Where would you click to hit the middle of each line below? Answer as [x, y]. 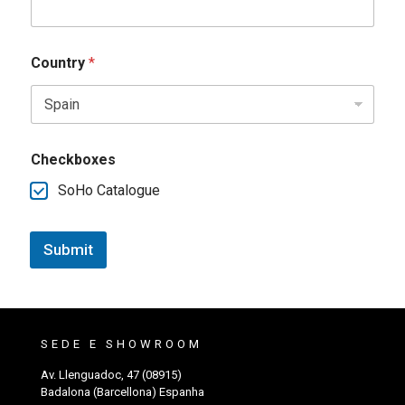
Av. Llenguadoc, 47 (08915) [111, 375]
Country [60, 63]
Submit [68, 250]
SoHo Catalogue [109, 190]
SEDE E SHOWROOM [122, 344]
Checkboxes [73, 160]
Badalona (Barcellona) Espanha [122, 392]
